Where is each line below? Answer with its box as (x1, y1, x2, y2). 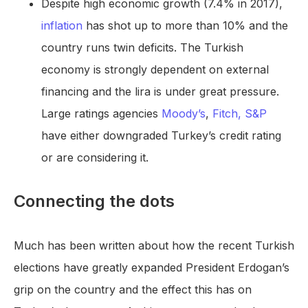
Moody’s (162, 107, 206, 121)
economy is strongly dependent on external (41, 63, 269, 77)
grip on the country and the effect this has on (14, 283, 252, 297)
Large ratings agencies (41, 107, 162, 121)
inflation (41, 19, 82, 33)
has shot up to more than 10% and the (82, 19, 288, 33)
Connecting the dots (14, 191, 175, 212)
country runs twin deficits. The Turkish (41, 41, 243, 55)
